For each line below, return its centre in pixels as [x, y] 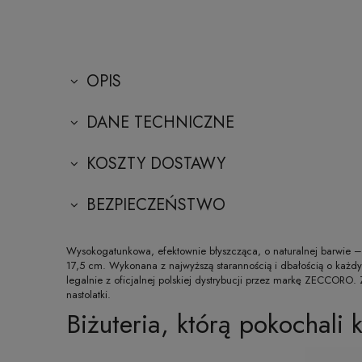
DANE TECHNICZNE [160, 123]
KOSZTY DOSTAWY [156, 164]
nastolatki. [88, 295]
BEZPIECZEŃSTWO [156, 205]
